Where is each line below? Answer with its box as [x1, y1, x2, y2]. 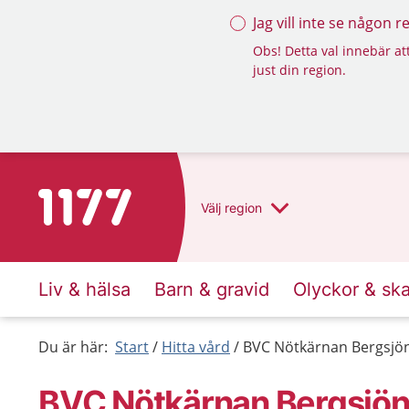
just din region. [253, 61, 346, 79]
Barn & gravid [154, 278, 269, 300]
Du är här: [38, 337, 108, 357]
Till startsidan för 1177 [37, 190, 192, 210]
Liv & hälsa [38, 278, 131, 300]
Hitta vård [162, 337, 230, 357]
